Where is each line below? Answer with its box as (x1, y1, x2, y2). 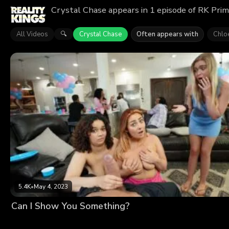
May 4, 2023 (34, 182, 68, 191)
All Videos (16, 29, 48, 39)
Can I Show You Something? (11, 200, 130, 213)
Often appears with (136, 29, 198, 39)
